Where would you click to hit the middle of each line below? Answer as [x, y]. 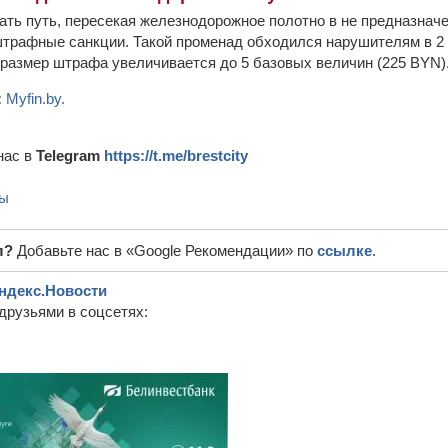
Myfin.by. [35, 98]
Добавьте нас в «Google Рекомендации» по [167, 250]
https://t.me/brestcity [176, 155]
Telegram [70, 155]
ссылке [344, 250]
